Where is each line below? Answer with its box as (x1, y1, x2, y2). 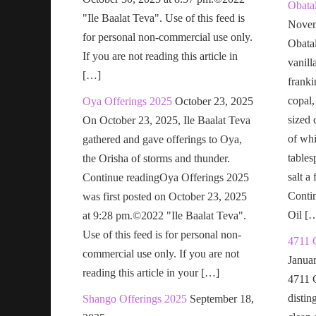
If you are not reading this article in (83, 49, 238, 62)
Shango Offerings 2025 (83, 292, 187, 305)
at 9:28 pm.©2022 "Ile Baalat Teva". (83, 209, 246, 221)
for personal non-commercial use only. (83, 30, 253, 43)
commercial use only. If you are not (83, 247, 239, 260)
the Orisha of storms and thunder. (83, 152, 230, 164)
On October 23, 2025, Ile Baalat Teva (83, 114, 250, 126)
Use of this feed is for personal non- (83, 228, 241, 241)
